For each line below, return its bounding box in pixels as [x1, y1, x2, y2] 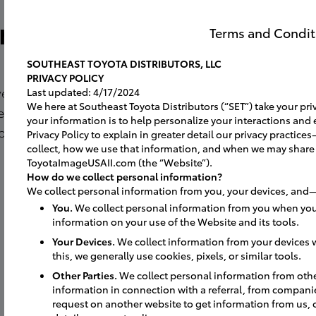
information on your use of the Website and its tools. [52, 214, 299, 229]
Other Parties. [52, 268, 119, 282]
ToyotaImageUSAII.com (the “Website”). [27, 155, 212, 169]
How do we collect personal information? [27, 169, 222, 183]
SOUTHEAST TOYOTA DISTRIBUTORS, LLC [27, 56, 221, 71]
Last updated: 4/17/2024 [27, 85, 140, 99]
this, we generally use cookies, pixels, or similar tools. [52, 248, 301, 262]
